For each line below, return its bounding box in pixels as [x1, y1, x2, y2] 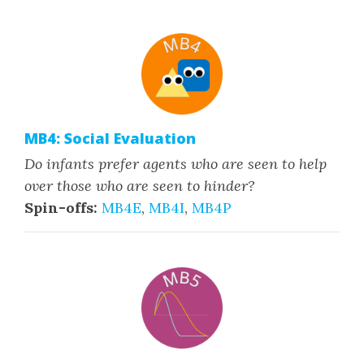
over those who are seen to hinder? [24, 176, 255, 195]
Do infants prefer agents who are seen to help [24, 154, 327, 173]
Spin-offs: [24, 198, 97, 217]
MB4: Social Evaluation [24, 128, 196, 148]
